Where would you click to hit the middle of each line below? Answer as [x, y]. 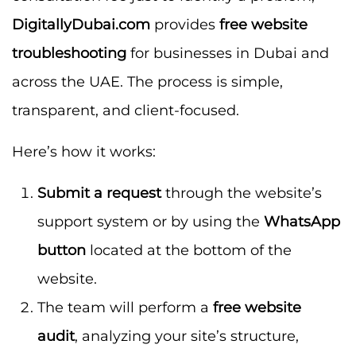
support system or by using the [151, 221]
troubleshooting [69, 53]
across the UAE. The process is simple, [147, 81]
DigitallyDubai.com [81, 24]
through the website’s [242, 193]
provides [185, 24]
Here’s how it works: [84, 151]
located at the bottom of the [189, 250]
